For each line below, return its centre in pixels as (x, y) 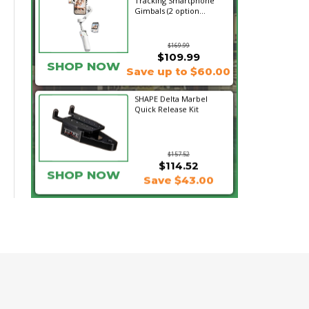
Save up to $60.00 (179, 71)
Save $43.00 (178, 180)
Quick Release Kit (166, 109)
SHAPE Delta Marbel (171, 98)
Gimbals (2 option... (170, 11)
